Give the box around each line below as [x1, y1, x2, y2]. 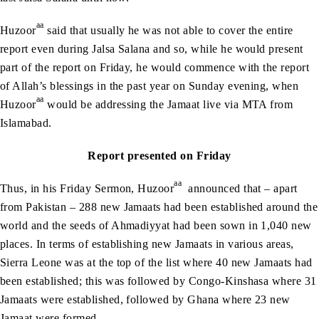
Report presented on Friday [88, 150, 231, 162]
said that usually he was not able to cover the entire [43, 24, 293, 37]
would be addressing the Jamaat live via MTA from [43, 98, 293, 111]
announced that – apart [182, 182, 298, 195]
